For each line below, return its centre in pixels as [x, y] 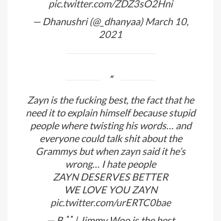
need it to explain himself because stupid [110, 112]
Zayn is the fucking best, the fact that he [110, 99]
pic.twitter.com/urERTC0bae [110, 202]
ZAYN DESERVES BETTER [110, 176]
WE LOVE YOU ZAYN [110, 189]
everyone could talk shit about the [110, 138]
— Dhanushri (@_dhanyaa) [89, 21]
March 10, [167, 21]
